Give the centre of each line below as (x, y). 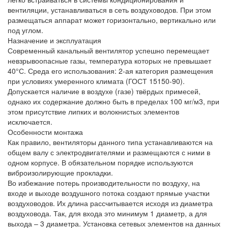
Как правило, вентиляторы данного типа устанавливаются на (110, 142)
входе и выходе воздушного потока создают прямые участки (109, 193)
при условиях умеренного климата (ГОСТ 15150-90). (96, 81)
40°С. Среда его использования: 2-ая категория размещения (110, 70)
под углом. (25, 30)
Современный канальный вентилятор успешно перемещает (108, 50)
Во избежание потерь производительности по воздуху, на (104, 182)
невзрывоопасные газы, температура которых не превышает (109, 60)
